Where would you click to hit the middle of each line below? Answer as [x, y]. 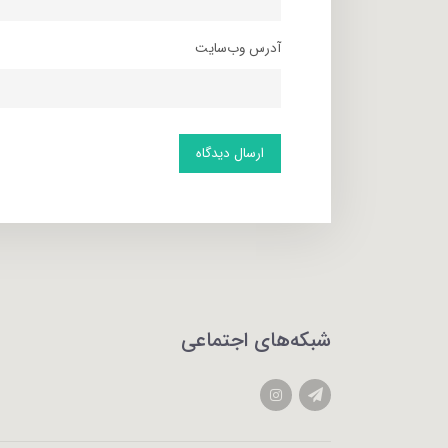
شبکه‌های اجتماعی [256, 341]
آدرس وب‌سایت [238, 48]
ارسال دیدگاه [230, 153]
